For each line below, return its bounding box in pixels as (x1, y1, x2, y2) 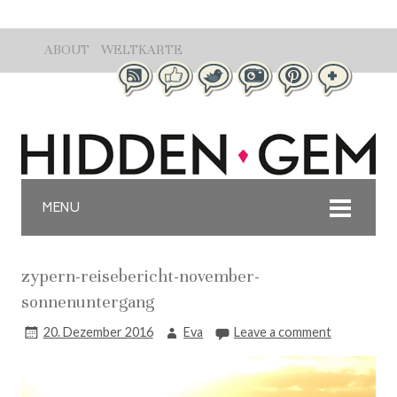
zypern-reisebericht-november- (21, 266, 260, 287)
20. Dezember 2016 (43, 324, 153, 339)
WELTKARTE (101, 42, 183, 58)
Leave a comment (233, 324, 331, 339)
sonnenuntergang (21, 292, 154, 313)
